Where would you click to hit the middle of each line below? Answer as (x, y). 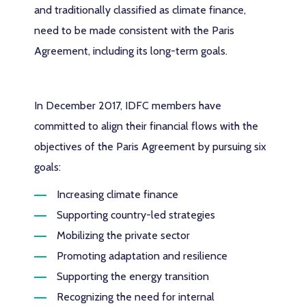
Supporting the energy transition (133, 276)
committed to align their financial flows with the (147, 126)
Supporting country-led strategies (136, 214)
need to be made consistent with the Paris (135, 30)
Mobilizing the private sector (124, 235)
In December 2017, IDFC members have (128, 105)
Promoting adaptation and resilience (142, 255)
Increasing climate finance (118, 194)
